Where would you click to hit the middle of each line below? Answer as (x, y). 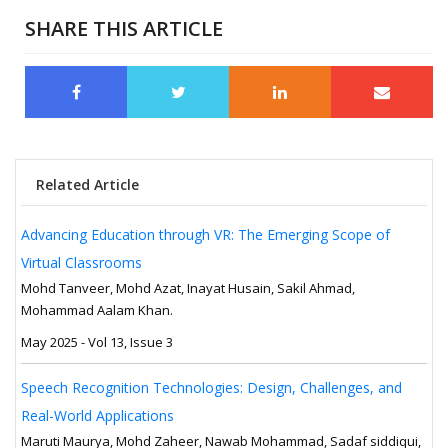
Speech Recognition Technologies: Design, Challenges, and (211, 387)
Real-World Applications (97, 415)
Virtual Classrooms (81, 262)
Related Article (87, 184)
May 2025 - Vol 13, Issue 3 (97, 341)
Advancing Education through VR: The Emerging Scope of (205, 234)
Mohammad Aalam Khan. (97, 309)
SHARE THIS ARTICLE (124, 28)
